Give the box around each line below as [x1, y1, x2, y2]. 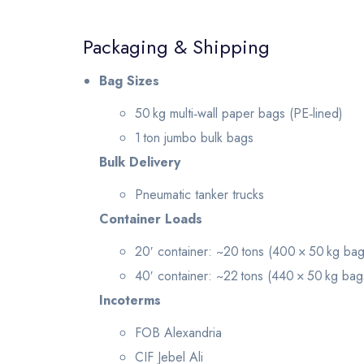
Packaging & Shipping [83, 32, 270, 61]
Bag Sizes [99, 71, 159, 90]
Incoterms [99, 291, 161, 310]
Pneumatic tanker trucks [135, 185, 264, 204]
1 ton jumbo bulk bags [135, 128, 253, 147]
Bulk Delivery [99, 153, 180, 171]
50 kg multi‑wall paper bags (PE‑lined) [135, 104, 343, 123]
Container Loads [99, 210, 202, 228]
